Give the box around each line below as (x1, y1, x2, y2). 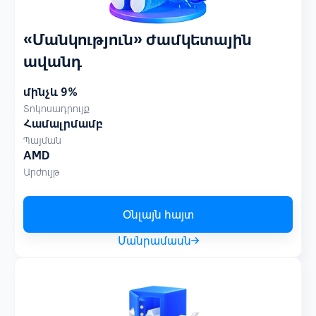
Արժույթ (23, 166, 59, 178)
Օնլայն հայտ (122, 207, 194, 221)
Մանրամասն (117, 233, 191, 248)
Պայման (23, 134, 61, 147)
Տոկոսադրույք (23, 102, 90, 115)
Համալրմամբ (23, 116, 103, 130)
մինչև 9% (23, 85, 78, 99)
